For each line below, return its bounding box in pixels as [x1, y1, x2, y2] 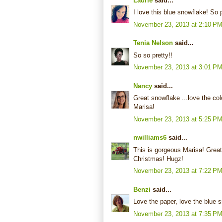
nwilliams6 [133, 134, 166, 142]
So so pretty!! [133, 51, 172, 59]
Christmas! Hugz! [133, 155, 183, 163]
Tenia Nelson [133, 39, 173, 47]
